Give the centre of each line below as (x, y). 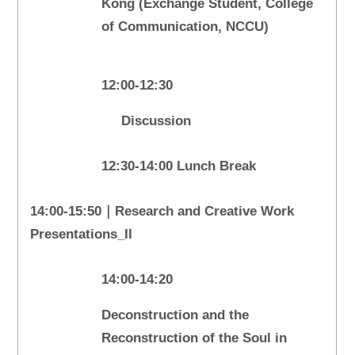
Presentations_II (82, 235)
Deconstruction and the (176, 315)
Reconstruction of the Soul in (195, 338)
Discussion (147, 121)
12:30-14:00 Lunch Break (179, 166)
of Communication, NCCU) (185, 27)
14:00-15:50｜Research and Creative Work (162, 212)
